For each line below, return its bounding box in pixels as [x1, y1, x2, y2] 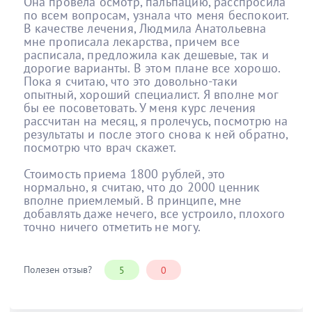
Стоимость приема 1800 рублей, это [23, 165, 226, 182]
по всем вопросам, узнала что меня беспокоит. [23, 6, 289, 23]
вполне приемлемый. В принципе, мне [23, 192, 242, 208]
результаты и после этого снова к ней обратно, [23, 125, 288, 142]
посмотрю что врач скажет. [23, 139, 176, 155]
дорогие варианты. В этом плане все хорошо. [23, 59, 281, 76]
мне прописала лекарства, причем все [23, 33, 240, 49]
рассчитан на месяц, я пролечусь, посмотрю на [23, 112, 288, 129]
